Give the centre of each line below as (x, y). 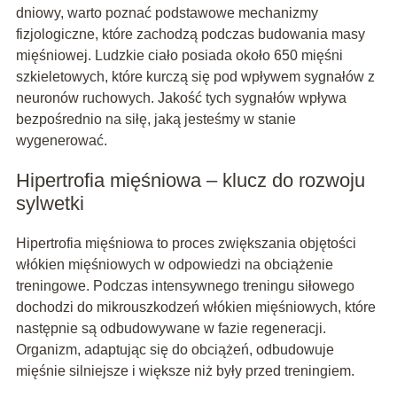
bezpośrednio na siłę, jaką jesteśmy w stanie (156, 120)
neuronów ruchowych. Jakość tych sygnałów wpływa (181, 98)
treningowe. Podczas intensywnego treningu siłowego (185, 286)
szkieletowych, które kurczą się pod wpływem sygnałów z (195, 77)
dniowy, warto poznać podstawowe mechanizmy (167, 13)
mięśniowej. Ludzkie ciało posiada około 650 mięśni (179, 56)
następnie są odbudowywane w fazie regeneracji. (171, 329)
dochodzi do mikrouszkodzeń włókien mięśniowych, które (195, 307)
